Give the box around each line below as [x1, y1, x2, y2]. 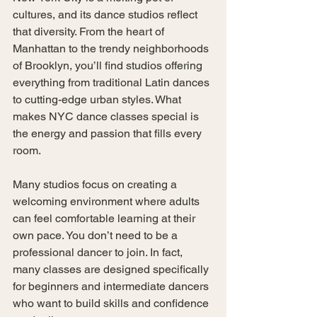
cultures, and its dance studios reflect [13, 8, 200, 21]
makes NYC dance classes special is [13, 110, 202, 123]
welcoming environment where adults [13, 195, 202, 208]
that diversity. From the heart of [13, 25, 167, 38]
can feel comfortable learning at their [13, 212, 198, 225]
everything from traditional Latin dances [13, 76, 212, 89]
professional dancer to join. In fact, [13, 246, 185, 259]
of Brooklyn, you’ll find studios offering [13, 59, 205, 72]
